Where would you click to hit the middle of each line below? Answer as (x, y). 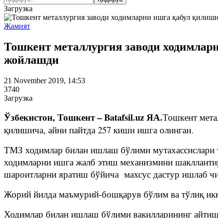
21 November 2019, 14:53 (45, 80)
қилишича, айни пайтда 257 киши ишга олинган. (100, 129)
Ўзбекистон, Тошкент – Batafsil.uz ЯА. (83, 117)
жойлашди (31, 60)
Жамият (17, 26)
